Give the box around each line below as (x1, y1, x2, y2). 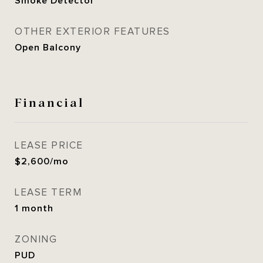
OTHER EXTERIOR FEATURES (15, 26, 170, 38)
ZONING (15, 234, 57, 245)
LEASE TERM (15, 187, 82, 198)
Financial (15, 93, 84, 110)
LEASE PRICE (15, 140, 83, 151)
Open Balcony (15, 42, 81, 53)
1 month (15, 203, 53, 214)
